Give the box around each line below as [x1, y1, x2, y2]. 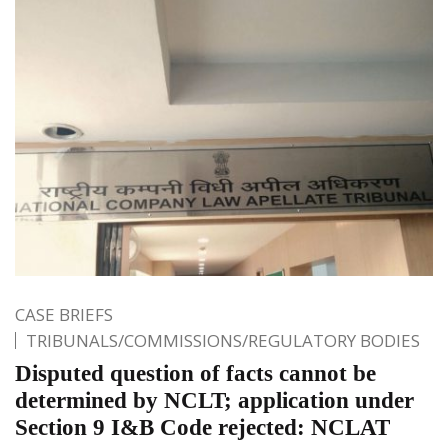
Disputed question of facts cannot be [15, 360, 376, 386]
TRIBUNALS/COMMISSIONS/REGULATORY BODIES [26, 328, 420, 352]
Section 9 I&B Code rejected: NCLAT [15, 414, 390, 440]
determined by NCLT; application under [15, 387, 414, 413]
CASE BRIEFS [15, 302, 113, 326]
